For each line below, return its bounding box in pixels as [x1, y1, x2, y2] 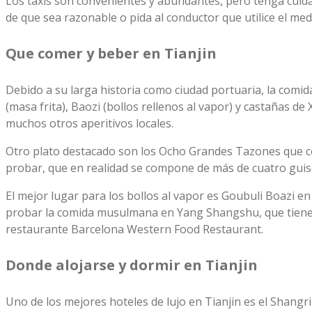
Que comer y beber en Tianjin [6, 43, 217, 63]
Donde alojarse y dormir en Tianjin [6, 255, 258, 274]
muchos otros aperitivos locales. [6, 115, 173, 131]
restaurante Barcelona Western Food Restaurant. [6, 221, 263, 237]
